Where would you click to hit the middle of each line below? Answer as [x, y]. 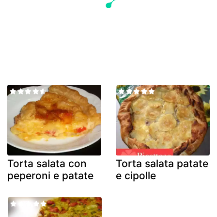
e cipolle [136, 175]
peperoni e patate [50, 175]
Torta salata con [47, 163]
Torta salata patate [162, 163]
